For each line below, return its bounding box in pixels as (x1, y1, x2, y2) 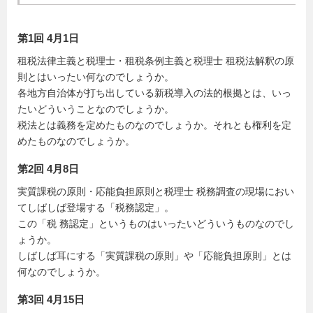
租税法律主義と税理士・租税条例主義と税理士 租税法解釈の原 (17, 54, 294, 66)
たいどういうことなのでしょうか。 (17, 103, 174, 115)
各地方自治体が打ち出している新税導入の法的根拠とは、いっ (17, 87, 291, 99)
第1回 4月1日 (17, 32, 79, 45)
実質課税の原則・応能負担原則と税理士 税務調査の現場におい (17, 186, 294, 198)
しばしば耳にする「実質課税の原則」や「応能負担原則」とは (17, 250, 291, 262)
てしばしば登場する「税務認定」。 (17, 202, 174, 214)
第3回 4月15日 (17, 293, 85, 306)
